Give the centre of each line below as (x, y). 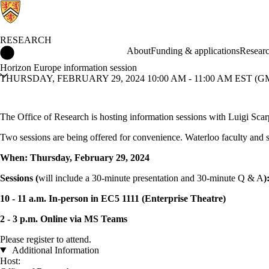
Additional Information (54, 250)
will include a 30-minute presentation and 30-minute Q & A (151, 178)
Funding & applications (195, 51)
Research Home (45, 51)
